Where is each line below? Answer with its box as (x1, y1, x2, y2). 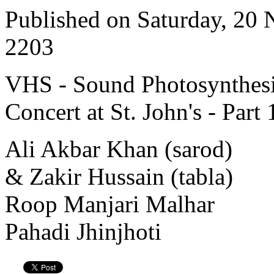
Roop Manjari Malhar (5, 190, 215, 217)
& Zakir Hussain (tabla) (5, 163, 233, 190)
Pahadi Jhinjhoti (5, 218, 161, 245)
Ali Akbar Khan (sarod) (5, 135, 232, 162)
